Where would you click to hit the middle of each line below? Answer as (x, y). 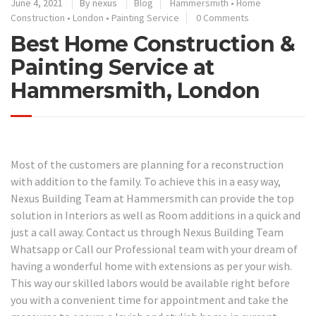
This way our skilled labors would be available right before (150, 282)
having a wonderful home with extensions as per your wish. (151, 266)
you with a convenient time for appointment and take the (150, 299)
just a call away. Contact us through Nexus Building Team (147, 232)
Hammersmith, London (135, 91)
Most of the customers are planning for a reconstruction (147, 164)
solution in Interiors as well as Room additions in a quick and (156, 215)
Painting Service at (113, 67)
